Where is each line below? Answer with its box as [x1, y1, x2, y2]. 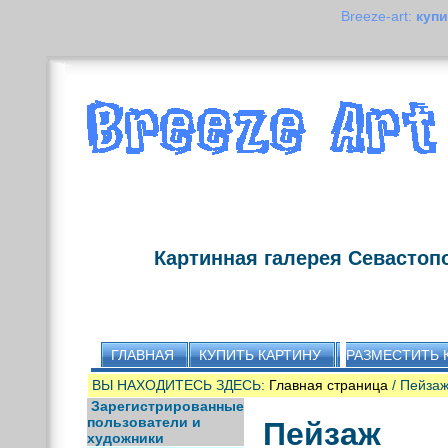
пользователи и [86, 414, 201, 430]
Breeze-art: [341, 8, 416, 24]
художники [86, 430, 164, 446]
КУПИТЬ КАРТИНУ [198, 347, 321, 363]
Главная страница [268, 377, 388, 393]
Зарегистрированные [90, 398, 244, 414]
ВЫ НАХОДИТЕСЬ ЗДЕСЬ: [91, 377, 269, 393]
